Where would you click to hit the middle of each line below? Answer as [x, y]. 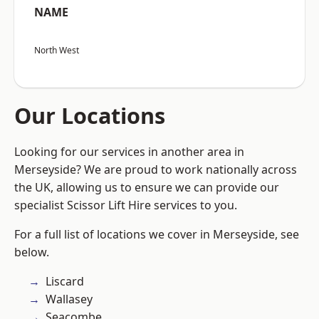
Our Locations [90, 116]
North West [57, 51]
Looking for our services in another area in [129, 152]
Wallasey [69, 299]
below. [32, 252]
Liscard [65, 282]
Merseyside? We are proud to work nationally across [156, 170]
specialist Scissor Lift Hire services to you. [126, 205]
